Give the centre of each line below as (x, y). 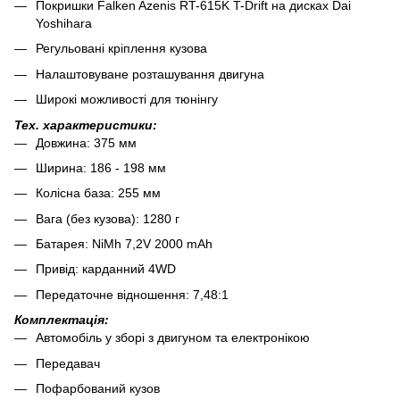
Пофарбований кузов (98, 389)
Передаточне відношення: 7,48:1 (132, 294)
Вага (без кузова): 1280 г (108, 218)
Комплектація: (62, 320)
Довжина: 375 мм (86, 142)
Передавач (68, 363)
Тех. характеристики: (86, 125)
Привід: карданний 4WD (106, 269)
